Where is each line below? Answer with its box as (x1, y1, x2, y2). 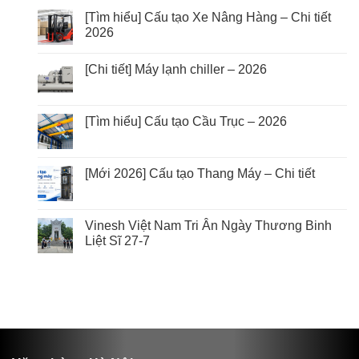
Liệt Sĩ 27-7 (85, 233, 150, 248)
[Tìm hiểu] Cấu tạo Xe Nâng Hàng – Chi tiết (85, 10, 331, 24)
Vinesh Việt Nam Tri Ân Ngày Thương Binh (85, 218, 332, 232)
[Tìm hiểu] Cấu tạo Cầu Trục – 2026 (85, 114, 287, 128)
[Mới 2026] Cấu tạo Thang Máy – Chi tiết (85, 166, 315, 180)
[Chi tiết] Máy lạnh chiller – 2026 (85, 62, 267, 76)
